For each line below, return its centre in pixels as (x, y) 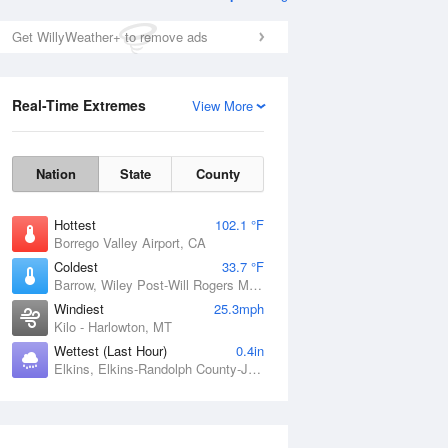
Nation (55, 173)
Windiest (79, 308)
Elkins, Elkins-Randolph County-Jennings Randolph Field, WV (254, 368)
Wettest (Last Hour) (110, 350)
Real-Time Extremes (79, 105)
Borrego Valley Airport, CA (130, 242)
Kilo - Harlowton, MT (113, 326)
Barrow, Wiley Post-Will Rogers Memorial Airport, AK (255, 284)
